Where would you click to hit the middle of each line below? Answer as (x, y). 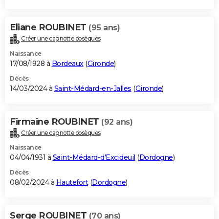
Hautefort (72, 183)
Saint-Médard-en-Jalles (93, 88)
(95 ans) (104, 27)
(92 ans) (117, 122)
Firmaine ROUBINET (55, 121)
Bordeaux (67, 63)
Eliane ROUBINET (49, 27)
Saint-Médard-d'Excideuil (94, 158)
